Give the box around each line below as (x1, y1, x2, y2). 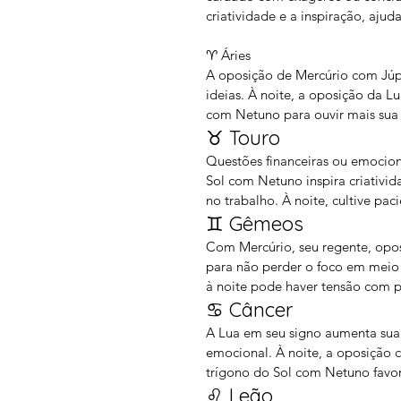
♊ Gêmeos (206, 211, 303, 236)
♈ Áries (206, 47, 251, 64)
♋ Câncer (206, 297, 293, 322)
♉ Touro (206, 125, 280, 150)
